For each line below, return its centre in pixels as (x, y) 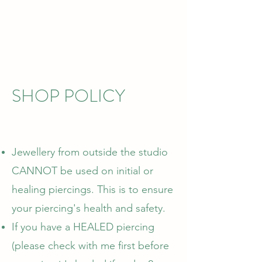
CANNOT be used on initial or (82, 171)
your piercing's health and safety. (90, 208)
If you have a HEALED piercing (83, 227)
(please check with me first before (90, 246)
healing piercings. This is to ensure (92, 189)
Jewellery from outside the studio (90, 152)
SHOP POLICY (68, 96)
